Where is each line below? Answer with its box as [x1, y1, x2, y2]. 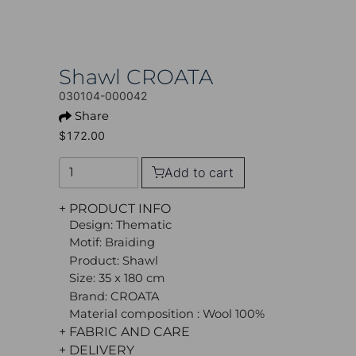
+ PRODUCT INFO [59, 200, 171, 216]
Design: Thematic [69, 217, 172, 232]
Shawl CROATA [59, 64, 213, 90]
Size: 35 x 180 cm [69, 271, 165, 286]
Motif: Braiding [69, 235, 155, 250]
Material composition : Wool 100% [69, 307, 265, 322]
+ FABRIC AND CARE [59, 323, 190, 339]
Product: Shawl [69, 253, 158, 268]
